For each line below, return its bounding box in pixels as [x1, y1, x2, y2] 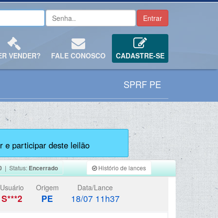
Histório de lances [96, 163, 146, 172]
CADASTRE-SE [116, 51, 164, 60]
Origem [36, 182, 59, 192]
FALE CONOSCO [51, 51, 106, 60]
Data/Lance [77, 182, 113, 192]
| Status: [2, 163, 29, 172]
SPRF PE [124, 78, 161, 91]
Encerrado [29, 163, 58, 172]
